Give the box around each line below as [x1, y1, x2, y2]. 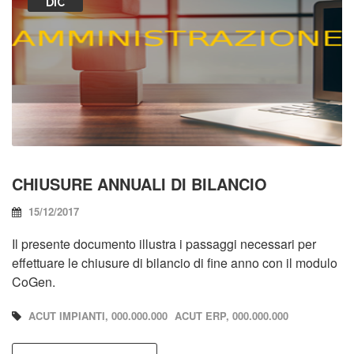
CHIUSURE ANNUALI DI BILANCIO [12, 171, 267, 195]
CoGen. [12, 272, 55, 291]
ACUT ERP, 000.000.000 [175, 307, 288, 323]
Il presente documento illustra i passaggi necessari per [12, 234, 316, 253]
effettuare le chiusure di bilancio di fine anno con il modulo [12, 253, 337, 272]
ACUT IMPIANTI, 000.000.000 [28, 307, 168, 323]
